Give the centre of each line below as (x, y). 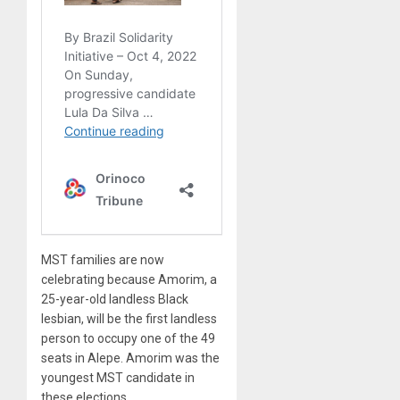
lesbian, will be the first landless (129, 318)
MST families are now (103, 259)
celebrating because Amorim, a (129, 279)
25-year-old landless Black (115, 299)
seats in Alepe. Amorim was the (130, 358)
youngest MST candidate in (118, 377)
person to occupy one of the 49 (128, 338)
